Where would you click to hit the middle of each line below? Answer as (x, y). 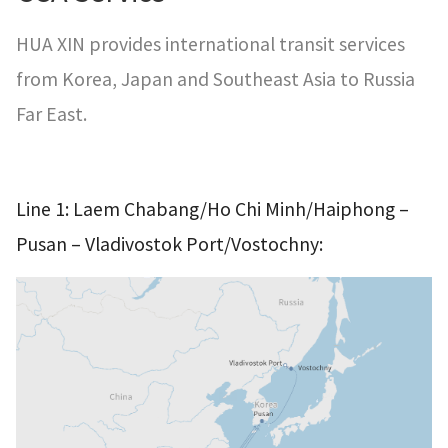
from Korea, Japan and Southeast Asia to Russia (215, 78)
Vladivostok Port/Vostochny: (202, 243)
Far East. (51, 113)
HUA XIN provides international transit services (210, 43)
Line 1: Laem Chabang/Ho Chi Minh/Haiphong (207, 208)
